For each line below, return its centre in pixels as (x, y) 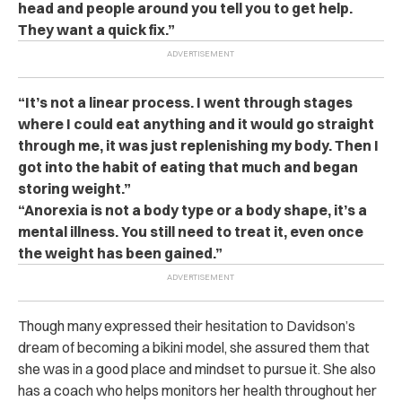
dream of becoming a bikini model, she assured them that (194, 347)
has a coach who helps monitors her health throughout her (197, 390)
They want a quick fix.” (96, 30)
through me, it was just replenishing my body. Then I (198, 145)
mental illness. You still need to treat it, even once (191, 232)
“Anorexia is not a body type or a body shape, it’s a (192, 210)
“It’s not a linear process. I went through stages (185, 102)
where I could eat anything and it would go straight (196, 124)
